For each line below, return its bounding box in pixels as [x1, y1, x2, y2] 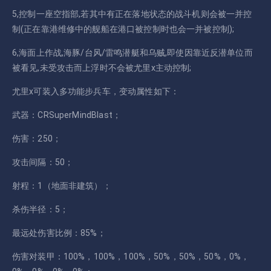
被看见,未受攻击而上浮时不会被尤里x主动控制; [12, 62, 192, 73]
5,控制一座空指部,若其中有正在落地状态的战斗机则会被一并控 [12, 8, 252, 19]
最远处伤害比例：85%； [12, 227, 106, 238]
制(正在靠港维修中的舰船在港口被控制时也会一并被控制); [12, 24, 235, 34]
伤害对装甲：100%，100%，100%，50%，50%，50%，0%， [12, 251, 250, 261]
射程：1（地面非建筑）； [12, 180, 111, 191]
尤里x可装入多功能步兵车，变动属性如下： [12, 86, 179, 96]
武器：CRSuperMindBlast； [12, 109, 121, 120]
